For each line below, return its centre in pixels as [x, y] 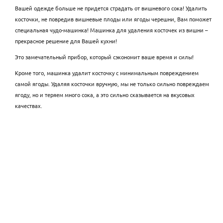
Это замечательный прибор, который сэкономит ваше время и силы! [104, 56]
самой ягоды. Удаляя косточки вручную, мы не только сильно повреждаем [112, 83]
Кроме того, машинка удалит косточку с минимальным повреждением [107, 72]
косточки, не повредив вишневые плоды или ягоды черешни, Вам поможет [113, 19]
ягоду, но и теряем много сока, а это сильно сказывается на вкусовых [105, 94]
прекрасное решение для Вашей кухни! [66, 41]
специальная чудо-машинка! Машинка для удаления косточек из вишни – [111, 30]
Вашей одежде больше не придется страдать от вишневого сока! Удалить [111, 8]
